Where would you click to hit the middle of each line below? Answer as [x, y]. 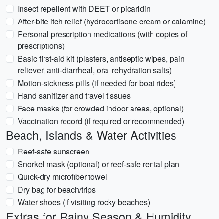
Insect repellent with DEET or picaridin [84, 9]
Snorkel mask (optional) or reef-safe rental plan [99, 164]
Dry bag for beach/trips [57, 189]
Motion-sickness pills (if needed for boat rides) [97, 83]
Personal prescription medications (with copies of [102, 34]
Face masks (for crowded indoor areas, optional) [101, 108]
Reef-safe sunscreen [54, 151]
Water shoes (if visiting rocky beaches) [84, 202]
